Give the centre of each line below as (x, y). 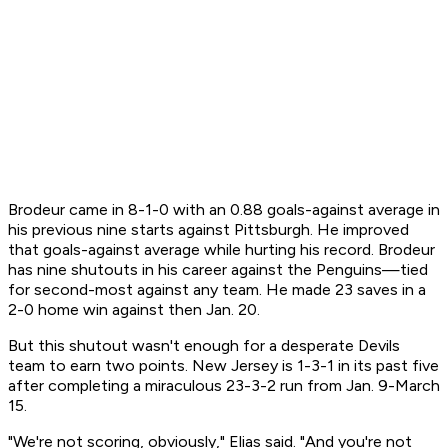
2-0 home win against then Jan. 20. (134, 310)
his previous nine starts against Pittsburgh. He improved (208, 230)
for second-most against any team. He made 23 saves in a (217, 290)
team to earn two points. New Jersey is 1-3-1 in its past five (223, 366)
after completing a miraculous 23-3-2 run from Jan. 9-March (224, 386)
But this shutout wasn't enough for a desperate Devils (204, 346)
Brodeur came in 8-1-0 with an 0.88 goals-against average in (224, 210)
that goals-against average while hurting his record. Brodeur (221, 250)
